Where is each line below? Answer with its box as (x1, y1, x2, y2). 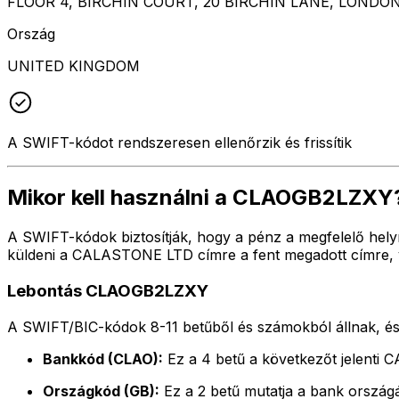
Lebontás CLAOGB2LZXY (7, 281, 208, 302)
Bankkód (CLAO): (43, 349, 163, 368)
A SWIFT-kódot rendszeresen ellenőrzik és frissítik (7, 133, 352, 151)
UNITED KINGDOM (7, 56, 140, 75)
